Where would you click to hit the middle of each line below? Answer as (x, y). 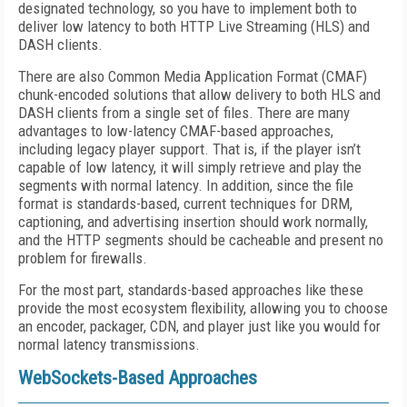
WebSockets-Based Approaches (138, 378)
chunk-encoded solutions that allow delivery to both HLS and (199, 94)
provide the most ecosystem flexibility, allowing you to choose (203, 308)
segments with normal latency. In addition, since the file (186, 185)
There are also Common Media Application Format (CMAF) (193, 76)
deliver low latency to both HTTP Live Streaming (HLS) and (194, 26)
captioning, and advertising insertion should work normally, (193, 222)
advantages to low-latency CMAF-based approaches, (176, 131)
